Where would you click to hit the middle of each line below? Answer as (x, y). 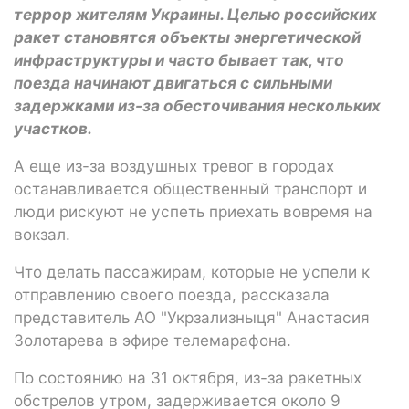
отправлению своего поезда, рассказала (172, 294)
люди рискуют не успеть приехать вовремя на (193, 211)
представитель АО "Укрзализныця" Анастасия (192, 317)
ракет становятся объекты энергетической (187, 37)
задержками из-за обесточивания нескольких (197, 105)
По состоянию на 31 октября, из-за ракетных (188, 377)
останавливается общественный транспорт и (190, 188)
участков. (53, 128)
